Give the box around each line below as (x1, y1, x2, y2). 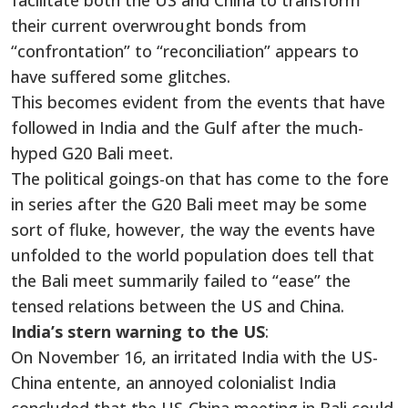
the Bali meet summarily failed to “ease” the (11, 270, 351, 292)
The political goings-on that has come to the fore (11, 168, 389, 190)
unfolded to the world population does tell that (11, 244, 374, 267)
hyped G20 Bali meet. (11, 142, 173, 165)
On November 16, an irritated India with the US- (11, 346, 378, 369)
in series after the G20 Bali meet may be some (11, 193, 367, 216)
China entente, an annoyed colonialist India (11, 372, 336, 394)
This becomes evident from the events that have (11, 91, 385, 114)
